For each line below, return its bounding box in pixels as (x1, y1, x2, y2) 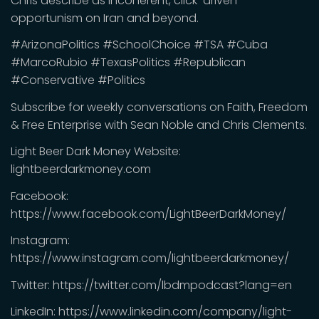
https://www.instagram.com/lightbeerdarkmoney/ (11, 250, 289, 266)
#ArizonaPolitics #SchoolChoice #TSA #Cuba (11, 36, 268, 53)
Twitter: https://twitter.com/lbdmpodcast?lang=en (11, 276, 292, 293)
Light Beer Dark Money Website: (11, 143, 181, 159)
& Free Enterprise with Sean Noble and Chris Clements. (11, 116, 307, 133)
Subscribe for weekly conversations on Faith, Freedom (11, 98, 308, 115)
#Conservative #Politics (11, 72, 145, 88)
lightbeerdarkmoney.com (11, 161, 151, 177)
